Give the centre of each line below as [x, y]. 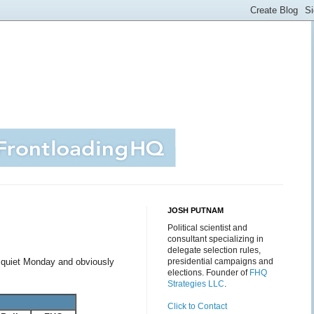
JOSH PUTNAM [196, 210]
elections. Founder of [209, 273]
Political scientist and [207, 228]
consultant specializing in [216, 239]
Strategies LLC [196, 284]
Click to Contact [197, 306]
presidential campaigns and [220, 261]
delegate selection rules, [214, 250]
